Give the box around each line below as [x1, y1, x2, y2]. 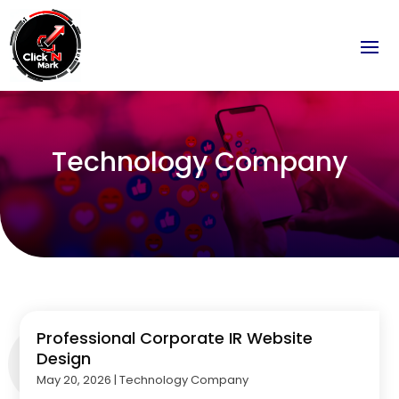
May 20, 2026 [37, 370, 112, 388]
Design [37, 346, 92, 370]
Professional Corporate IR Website [37, 326, 313, 349]
